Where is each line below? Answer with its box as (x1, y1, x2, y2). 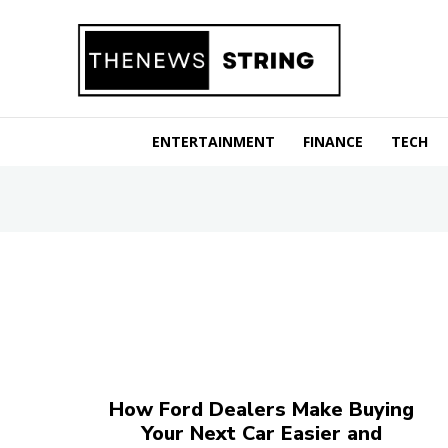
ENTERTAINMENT (152, 131, 275, 151)
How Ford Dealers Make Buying (108, 395, 414, 423)
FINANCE (303, 131, 363, 151)
